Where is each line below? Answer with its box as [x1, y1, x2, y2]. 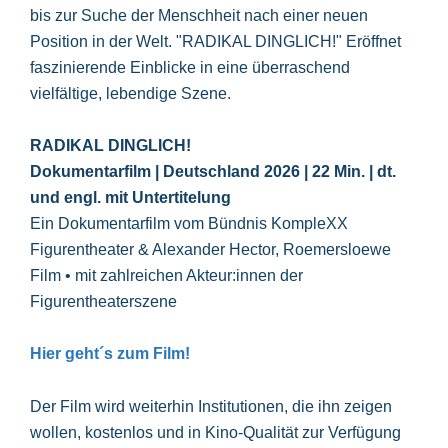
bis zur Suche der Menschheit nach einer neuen [30, 6, 368, 24]
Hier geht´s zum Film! [30, 345, 190, 363]
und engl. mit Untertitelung [30, 188, 231, 206]
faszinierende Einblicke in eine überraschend [30, 58, 350, 76]
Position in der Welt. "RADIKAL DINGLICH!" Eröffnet [30, 32, 401, 50]
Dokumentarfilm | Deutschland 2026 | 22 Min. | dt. [30, 162, 396, 180]
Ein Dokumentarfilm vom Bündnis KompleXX [30, 214, 348, 232]
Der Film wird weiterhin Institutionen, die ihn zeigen [30, 397, 392, 415]
